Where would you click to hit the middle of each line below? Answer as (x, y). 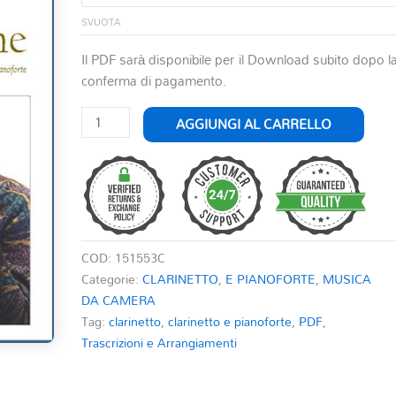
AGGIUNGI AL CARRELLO (253, 124)
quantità (105, 244)
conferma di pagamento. (154, 80)
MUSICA (347, 278)
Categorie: (112, 278)
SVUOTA (101, 23)
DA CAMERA (119, 300)
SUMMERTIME (126, 116)
